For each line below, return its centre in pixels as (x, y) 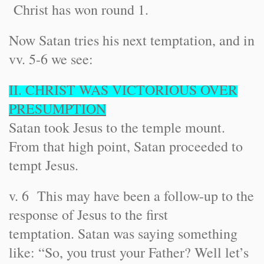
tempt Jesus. (44, 165)
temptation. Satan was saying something (123, 233)
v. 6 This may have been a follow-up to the (131, 196)
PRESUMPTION (57, 108)
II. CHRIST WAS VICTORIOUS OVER (123, 90)
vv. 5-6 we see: (51, 59)
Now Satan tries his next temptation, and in (132, 40)
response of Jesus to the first (88, 214)
